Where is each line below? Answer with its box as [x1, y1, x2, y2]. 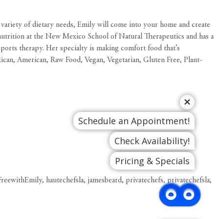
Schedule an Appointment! [78, 115, 190, 127]
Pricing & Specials [115, 155, 190, 167]
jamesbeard [88, 176, 122, 184]
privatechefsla [167, 176, 210, 184]
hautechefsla [46, 176, 84, 184]
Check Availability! [114, 135, 190, 147]
